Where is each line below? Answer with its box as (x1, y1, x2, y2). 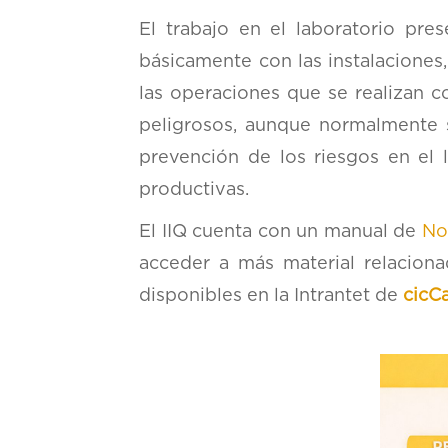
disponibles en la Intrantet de (139, 286, 404, 305)
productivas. (139, 180, 250, 199)
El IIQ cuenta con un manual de (139, 222, 422, 241)
